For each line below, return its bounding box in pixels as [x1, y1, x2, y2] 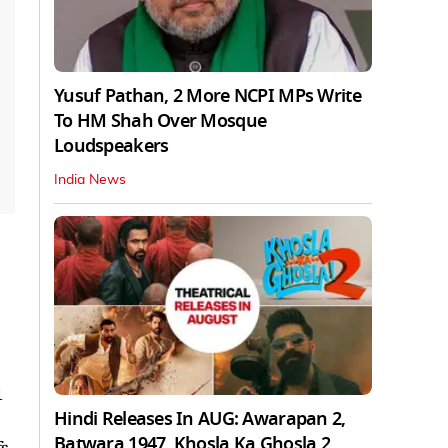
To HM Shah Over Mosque [54, 107, 267, 134]
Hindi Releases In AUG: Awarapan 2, [54, 405, 346, 432]
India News [54, 172, 126, 187]
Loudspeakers [54, 132, 169, 159]
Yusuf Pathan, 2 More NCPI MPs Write [54, 82, 361, 109]
